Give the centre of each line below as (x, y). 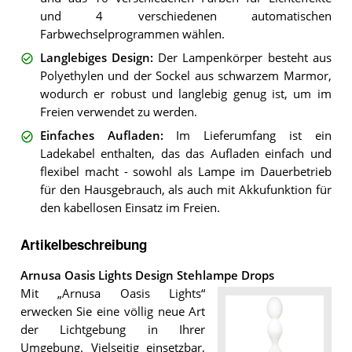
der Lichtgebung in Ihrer (113, 329)
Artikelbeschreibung (83, 244)
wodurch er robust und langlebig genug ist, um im (185, 94)
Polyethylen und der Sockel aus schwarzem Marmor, (185, 76)
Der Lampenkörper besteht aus (245, 58)
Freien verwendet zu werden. (118, 112)
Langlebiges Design (95, 58)
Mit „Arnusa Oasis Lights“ (113, 293)
